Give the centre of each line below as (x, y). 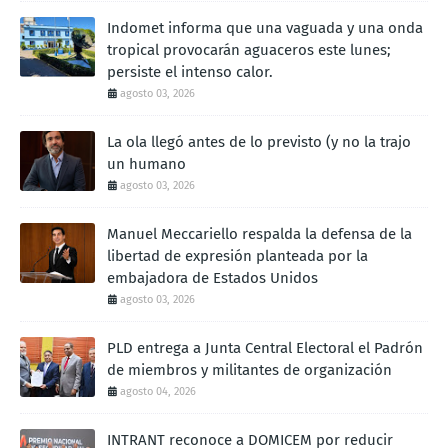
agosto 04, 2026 (158, 391)
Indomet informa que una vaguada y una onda (265, 27)
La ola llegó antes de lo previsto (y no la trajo (259, 141)
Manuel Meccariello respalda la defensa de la (259, 233)
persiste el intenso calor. (190, 71)
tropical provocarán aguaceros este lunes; (249, 49)
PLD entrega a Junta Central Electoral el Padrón (265, 347)
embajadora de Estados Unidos (212, 277)
